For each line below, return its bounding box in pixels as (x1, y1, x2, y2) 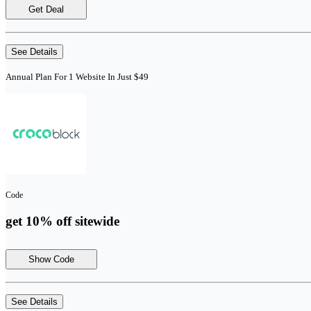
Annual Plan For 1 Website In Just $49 (6, 72, 149, 83)
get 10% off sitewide (6, 213, 119, 228)
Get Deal (28, 4, 64, 15)
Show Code (28, 253, 74, 264)
